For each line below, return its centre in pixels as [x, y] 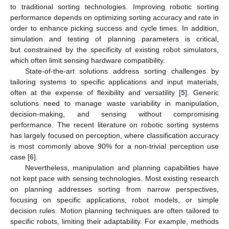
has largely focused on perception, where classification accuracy [114, 135]
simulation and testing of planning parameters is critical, [114, 39]
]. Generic [202, 92]
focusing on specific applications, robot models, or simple [114, 200]
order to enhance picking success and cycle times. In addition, [114, 28]
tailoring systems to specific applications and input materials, [114, 82]
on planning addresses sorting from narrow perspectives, [114, 189]
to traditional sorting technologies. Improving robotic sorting [114, 6]
